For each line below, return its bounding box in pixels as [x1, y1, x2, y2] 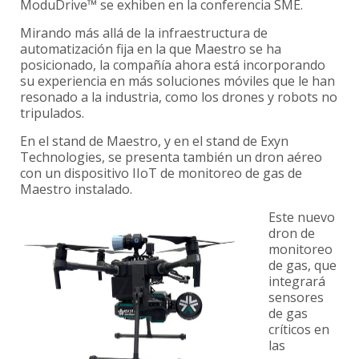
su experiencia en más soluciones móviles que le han [20, 71, 335, 90]
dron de [268, 224, 315, 242]
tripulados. [20, 103, 84, 122]
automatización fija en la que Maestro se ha [20, 39, 281, 58]
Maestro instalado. [20, 179, 132, 198]
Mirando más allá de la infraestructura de [20, 23, 268, 42]
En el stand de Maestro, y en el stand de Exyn [20, 131, 288, 150]
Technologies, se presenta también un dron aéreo [20, 147, 322, 166]
